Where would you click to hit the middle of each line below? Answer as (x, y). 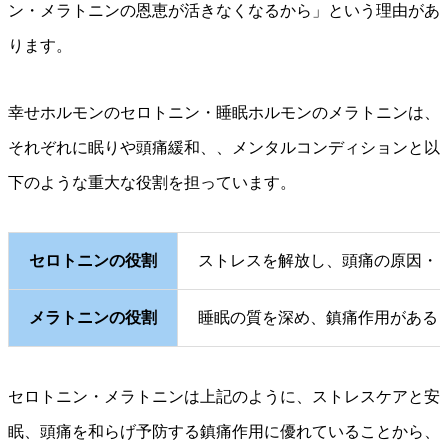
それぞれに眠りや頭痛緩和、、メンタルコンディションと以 (224, 148)
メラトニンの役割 (93, 318)
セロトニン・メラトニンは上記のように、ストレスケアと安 (224, 397)
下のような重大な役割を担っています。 (152, 183)
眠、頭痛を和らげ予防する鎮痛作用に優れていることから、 (224, 432)
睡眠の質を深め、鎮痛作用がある (318, 318)
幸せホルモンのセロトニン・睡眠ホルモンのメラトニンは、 (224, 113)
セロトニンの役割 (93, 261)
